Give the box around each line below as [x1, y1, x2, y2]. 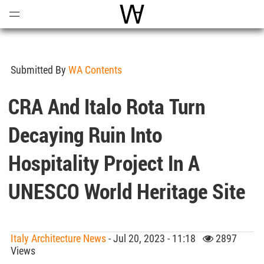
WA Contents [68, 64, 122, 76]
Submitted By [11, 64, 68, 76]
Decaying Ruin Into [8, 120, 163, 148]
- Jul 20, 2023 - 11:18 [106, 232, 203, 245]
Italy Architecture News [11, 232, 106, 245]
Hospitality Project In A [8, 148, 200, 177]
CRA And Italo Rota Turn [8, 92, 206, 120]
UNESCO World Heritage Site [8, 177, 246, 205]
